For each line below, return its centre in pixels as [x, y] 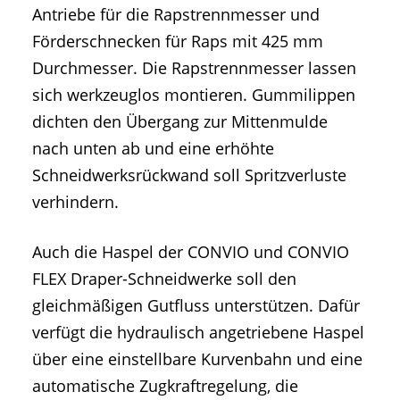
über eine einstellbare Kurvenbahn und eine [197, 358]
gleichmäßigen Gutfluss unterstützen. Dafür [196, 305]
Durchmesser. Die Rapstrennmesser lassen [194, 68]
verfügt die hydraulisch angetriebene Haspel [198, 332]
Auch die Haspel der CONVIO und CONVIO [191, 251]
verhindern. [75, 202]
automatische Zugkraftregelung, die [165, 385]
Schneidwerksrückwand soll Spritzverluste [189, 175]
